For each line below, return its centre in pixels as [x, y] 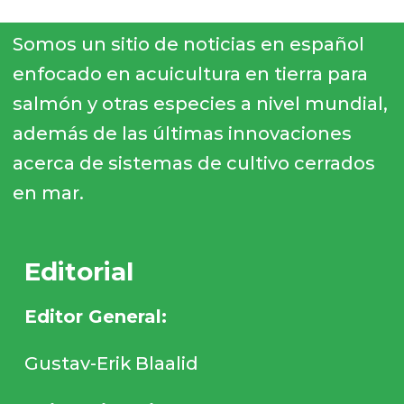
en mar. [48, 193]
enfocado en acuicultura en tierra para [190, 73]
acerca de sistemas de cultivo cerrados [193, 163]
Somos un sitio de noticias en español [188, 44]
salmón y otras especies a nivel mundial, [200, 103]
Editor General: [96, 316]
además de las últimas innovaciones [182, 133]
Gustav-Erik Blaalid [112, 364]
